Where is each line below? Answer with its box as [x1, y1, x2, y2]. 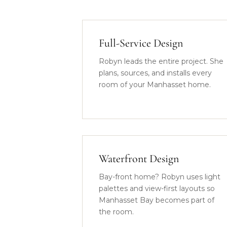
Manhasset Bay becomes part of [99, 196, 214, 205]
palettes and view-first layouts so [99, 184, 215, 193]
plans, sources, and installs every [99, 68, 212, 78]
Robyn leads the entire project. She [99, 57, 223, 66]
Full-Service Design [99, 36, 183, 50]
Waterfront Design [99, 152, 179, 165]
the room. [99, 207, 134, 216]
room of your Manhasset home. [99, 80, 211, 89]
